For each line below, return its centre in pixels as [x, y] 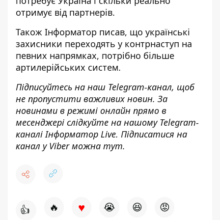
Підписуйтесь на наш [62, 87]
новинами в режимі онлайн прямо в [91, 111]
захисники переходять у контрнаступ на [104, 44]
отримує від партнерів [64, 13]
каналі [30, 134]
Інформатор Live [81, 134]
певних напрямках [56, 56]
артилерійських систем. [68, 68]
